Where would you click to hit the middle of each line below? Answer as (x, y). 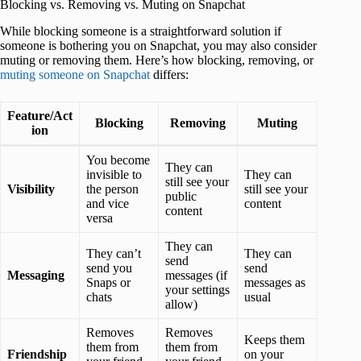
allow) (181, 305)
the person (112, 189)
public (181, 197)
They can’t (114, 254)
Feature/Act (40, 116)
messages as (275, 283)
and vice (108, 204)
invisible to (114, 175)
